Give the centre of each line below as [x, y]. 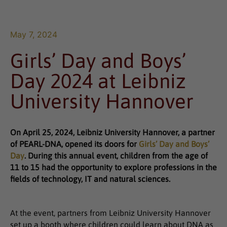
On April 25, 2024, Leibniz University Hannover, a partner [112, 132]
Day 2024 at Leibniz [98, 81]
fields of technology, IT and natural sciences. [90, 179]
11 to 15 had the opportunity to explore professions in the [113, 167]
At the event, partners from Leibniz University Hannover [110, 213]
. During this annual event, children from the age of [116, 155]
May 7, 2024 [34, 34]
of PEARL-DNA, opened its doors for [74, 144]
